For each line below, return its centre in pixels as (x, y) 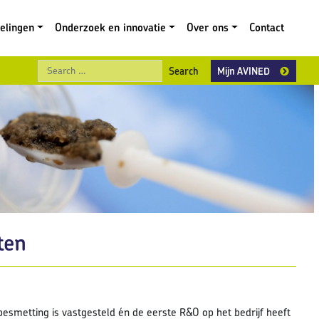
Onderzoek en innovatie (111, 28)
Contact (267, 28)
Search (221, 67)
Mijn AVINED (243, 70)
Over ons (208, 28)
